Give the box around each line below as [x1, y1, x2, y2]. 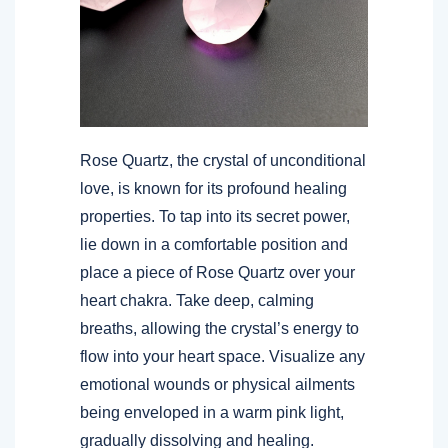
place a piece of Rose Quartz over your [80, 263, 355, 281]
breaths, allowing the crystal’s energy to [80, 319, 359, 337]
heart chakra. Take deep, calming [80, 291, 314, 309]
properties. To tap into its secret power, [80, 207, 350, 225]
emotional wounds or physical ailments [80, 375, 355, 393]
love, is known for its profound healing [80, 179, 347, 197]
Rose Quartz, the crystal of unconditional [80, 151, 366, 169]
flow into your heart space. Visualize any [80, 347, 365, 365]
